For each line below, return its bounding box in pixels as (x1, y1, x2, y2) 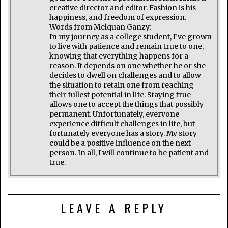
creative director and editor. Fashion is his (49, 3, 196, 12)
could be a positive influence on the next (49, 138, 191, 148)
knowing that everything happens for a (49, 51, 189, 61)
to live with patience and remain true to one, (49, 41, 204, 51)
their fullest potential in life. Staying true (49, 90, 191, 99)
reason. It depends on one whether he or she (49, 61, 206, 70)
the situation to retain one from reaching (49, 80, 194, 90)
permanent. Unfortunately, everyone (49, 109, 180, 119)
